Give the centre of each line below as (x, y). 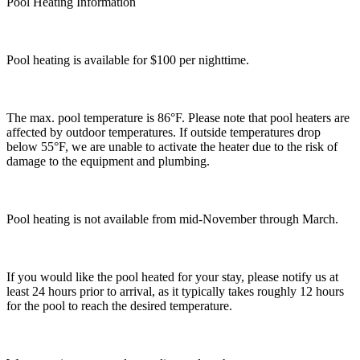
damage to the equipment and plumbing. (108, 161)
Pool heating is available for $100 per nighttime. (128, 59)
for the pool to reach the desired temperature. (119, 305)
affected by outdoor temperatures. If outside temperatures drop (164, 132)
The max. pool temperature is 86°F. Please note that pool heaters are (178, 117)
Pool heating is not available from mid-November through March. (172, 219)
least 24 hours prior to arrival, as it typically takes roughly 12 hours (175, 291)
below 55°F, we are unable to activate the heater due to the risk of (172, 146)
